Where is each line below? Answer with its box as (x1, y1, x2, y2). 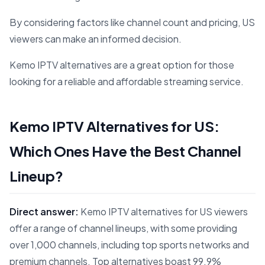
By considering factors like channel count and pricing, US (9, 16, 255, 29)
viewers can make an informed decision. (9, 33, 182, 46)
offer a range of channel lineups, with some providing (9, 222, 237, 235)
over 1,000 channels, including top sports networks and (9, 238, 249, 251)
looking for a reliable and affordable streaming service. (9, 75, 244, 88)
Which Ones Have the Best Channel (9, 142, 241, 160)
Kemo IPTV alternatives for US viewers (79, 205, 248, 218)
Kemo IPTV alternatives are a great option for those (9, 59, 234, 72)
